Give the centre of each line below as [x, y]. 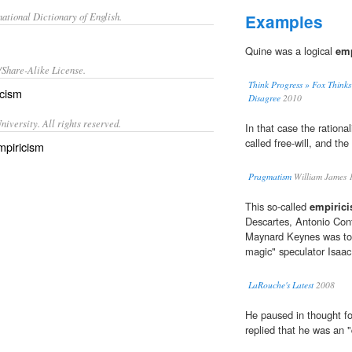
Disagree [264, 98]
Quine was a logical [290, 51]
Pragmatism [270, 177]
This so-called [277, 207]
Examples [284, 22]
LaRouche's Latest [281, 285]
